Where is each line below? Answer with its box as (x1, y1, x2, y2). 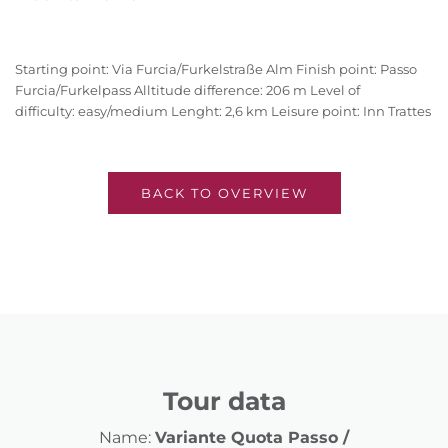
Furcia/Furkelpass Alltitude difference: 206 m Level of (15, 82, 360, 99)
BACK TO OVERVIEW (140, 185, 308, 202)
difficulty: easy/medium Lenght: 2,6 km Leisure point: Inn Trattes (15, 103, 431, 120)
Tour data (162, 386, 286, 417)
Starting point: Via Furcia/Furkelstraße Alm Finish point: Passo (15, 61, 417, 78)
